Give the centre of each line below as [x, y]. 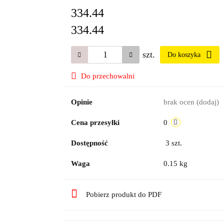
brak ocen [180, 102]
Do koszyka [185, 55]
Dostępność [89, 143]
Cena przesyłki [95, 122]
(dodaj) [207, 102]
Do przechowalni [107, 76]
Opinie [81, 102]
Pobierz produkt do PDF [123, 194]
